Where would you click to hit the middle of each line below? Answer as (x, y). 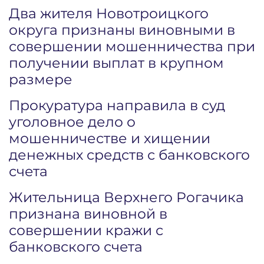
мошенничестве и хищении (110, 138)
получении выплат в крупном (116, 63)
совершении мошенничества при (132, 46)
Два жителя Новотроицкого (109, 13)
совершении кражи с (86, 230)
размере (41, 79)
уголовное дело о (72, 122)
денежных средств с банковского (129, 155)
